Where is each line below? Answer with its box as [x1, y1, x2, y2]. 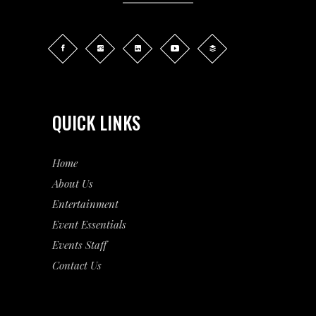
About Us [52, 176, 93, 191]
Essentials [81, 217, 126, 232]
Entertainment [52, 197, 119, 212]
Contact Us [52, 258, 102, 273]
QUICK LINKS [52, 109, 140, 136]
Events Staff [52, 238, 107, 253]
